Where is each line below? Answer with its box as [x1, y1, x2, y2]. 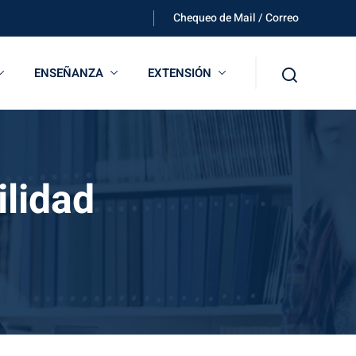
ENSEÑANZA [34, 64, 103, 83]
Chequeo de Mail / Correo [173, 10, 299, 26]
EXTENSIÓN [148, 64, 211, 83]
